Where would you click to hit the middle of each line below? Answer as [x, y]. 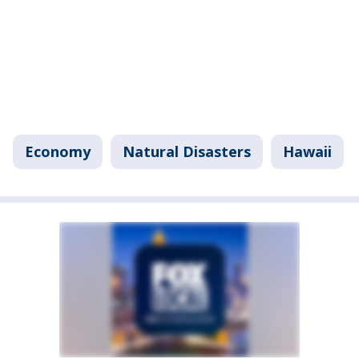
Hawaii [307, 152]
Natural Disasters [187, 152]
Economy [58, 152]
